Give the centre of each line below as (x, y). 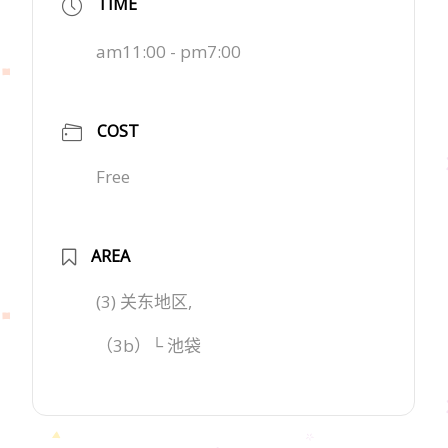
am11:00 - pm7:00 (169, 52)
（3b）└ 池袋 (149, 346)
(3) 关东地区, (144, 302)
